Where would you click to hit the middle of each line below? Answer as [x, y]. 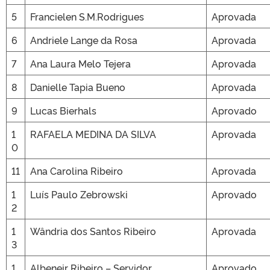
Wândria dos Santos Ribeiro [93, 231]
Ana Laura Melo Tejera [80, 63]
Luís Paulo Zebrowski [79, 194]
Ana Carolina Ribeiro [77, 171]
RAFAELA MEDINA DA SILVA [93, 134]
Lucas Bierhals [63, 110]
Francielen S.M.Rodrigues [87, 16]
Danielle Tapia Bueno [78, 87]
